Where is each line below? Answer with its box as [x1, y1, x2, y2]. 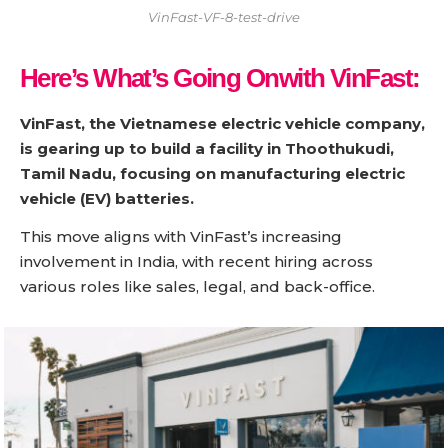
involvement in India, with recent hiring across [20, 252, 373, 272]
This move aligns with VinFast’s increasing [20, 227, 342, 247]
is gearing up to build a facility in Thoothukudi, [20, 138, 394, 158]
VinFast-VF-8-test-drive [148, 10, 300, 26]
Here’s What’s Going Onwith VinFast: [20, 63, 420, 94]
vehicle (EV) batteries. [20, 188, 194, 208]
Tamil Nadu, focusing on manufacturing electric [20, 163, 405, 183]
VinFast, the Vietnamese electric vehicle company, [20, 113, 425, 133]
